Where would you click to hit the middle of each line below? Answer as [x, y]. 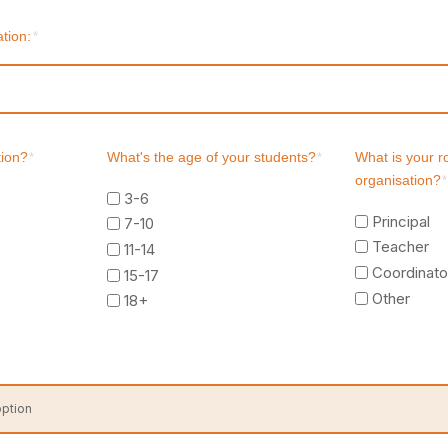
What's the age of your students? [212, 158]
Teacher [401, 247]
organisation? [398, 181]
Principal [401, 221]
